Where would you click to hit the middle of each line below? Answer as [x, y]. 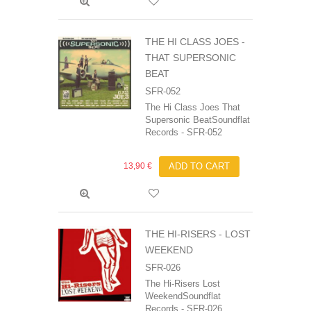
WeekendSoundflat [183, 296]
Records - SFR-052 [184, 133]
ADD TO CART [199, 167]
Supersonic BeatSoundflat [197, 120]
